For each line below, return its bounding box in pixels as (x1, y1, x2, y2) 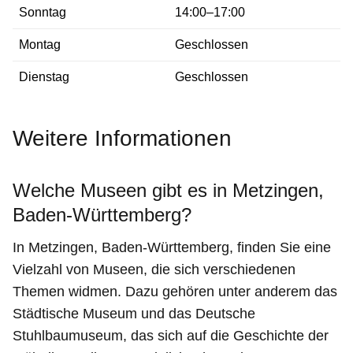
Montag (19, 38, 61, 52)
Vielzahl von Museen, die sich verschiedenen (13, 262, 295, 278)
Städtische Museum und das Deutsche (13, 306, 255, 322)
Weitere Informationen (13, 126, 232, 151)
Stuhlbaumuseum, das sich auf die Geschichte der (13, 328, 329, 344)
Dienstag (19, 70, 69, 84)
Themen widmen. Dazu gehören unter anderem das (13, 284, 337, 300)
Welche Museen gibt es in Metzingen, (13, 180, 324, 202)
